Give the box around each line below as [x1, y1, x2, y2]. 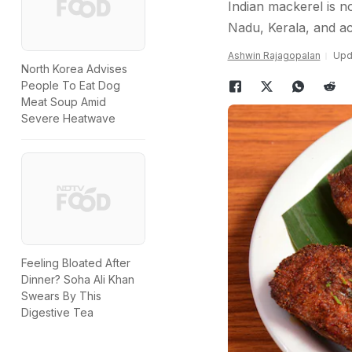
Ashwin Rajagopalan [227, 49, 321, 61]
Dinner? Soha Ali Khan [21, 273, 134, 287]
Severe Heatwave [21, 112, 115, 126]
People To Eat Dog [21, 79, 120, 93]
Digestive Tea [21, 306, 93, 320]
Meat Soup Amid [21, 95, 106, 109]
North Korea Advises [21, 62, 127, 76]
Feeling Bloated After [21, 256, 130, 270]
